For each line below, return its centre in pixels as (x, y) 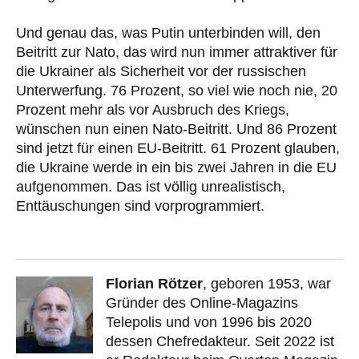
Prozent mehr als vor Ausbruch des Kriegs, (153, 109)
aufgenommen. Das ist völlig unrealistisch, (151, 186)
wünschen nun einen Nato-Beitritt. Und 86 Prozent (176, 129)
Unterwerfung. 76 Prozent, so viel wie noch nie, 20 (177, 90)
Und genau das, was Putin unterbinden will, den (168, 32)
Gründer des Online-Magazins (202, 303)
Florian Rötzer (154, 283)
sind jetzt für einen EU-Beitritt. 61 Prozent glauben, (178, 148)
